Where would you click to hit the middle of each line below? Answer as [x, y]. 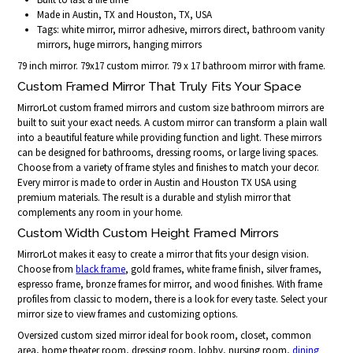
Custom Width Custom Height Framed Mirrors [149, 233]
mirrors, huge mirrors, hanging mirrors [120, 44]
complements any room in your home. [100, 213]
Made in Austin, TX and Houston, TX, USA [125, 14]
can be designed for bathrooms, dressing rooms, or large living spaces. [168, 153]
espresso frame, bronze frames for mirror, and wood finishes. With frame [170, 284]
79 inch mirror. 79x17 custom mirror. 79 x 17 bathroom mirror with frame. [172, 66]
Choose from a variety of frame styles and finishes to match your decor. [169, 168]
